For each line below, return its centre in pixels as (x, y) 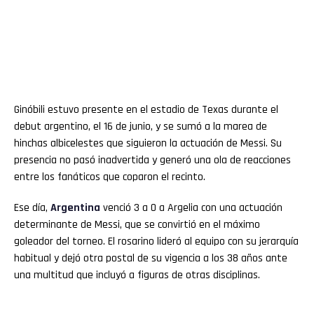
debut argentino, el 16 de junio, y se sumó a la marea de (141, 127)
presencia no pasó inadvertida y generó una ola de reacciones (152, 161)
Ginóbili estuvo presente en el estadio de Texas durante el (146, 110)
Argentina (75, 208)
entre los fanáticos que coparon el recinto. (110, 177)
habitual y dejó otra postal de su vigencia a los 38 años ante (151, 259)
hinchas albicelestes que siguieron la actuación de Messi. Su (148, 144)
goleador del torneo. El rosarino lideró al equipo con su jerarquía (156, 242)
